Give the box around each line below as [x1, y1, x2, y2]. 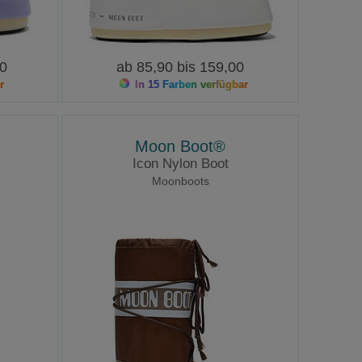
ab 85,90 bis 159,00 [116, 59, 245, 76]
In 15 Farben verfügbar [131, 78, 248, 91]
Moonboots [151, 174, 209, 187]
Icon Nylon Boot [132, 155, 229, 171]
